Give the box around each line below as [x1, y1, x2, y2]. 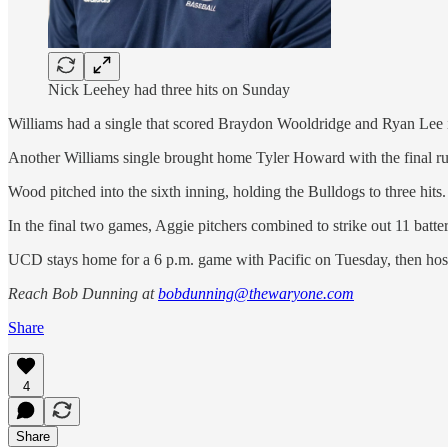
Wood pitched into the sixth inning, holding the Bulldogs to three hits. [8, 183, 446, 201]
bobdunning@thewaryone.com [158, 285, 354, 303]
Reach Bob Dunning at [8, 285, 158, 303]
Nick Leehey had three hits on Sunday [48, 81, 290, 99]
